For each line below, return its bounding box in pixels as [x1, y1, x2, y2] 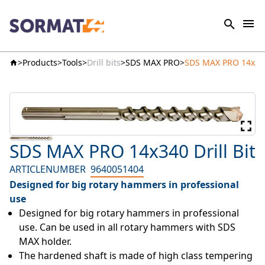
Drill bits [87, 57, 121, 68]
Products [22, 57, 57, 68]
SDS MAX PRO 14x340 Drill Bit [9, 139, 256, 164]
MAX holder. [19, 235, 72, 248]
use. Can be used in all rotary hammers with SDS [19, 221, 235, 234]
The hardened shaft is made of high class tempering [19, 249, 253, 263]
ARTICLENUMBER [9, 163, 86, 176]
